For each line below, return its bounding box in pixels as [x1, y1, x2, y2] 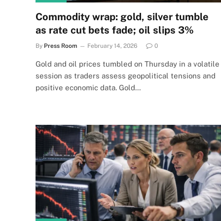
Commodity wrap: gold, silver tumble [36, 11, 209, 23]
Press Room [44, 42, 77, 49]
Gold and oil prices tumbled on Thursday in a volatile [36, 60, 220, 68]
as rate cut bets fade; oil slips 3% [36, 24, 194, 36]
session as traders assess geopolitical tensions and [36, 72, 216, 80]
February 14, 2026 [87, 42, 137, 49]
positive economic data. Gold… [36, 83, 141, 92]
